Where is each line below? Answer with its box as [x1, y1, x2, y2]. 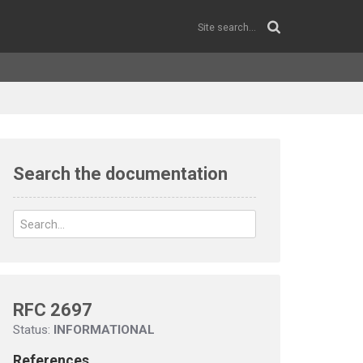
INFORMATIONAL [53, 322, 155, 337]
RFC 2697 [13, 300, 92, 320]
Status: [13, 322, 53, 337]
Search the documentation [13, 164, 228, 184]
